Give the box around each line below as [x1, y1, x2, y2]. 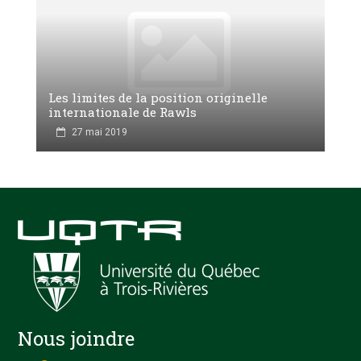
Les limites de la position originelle [48, 89, 268, 106]
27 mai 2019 [72, 127, 127, 138]
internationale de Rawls [48, 104, 197, 120]
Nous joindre [18, 326, 135, 351]
